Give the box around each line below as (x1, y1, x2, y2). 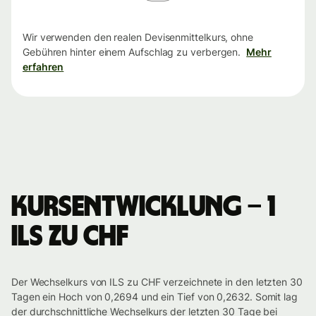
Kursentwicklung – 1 (11, 193, 275, 222)
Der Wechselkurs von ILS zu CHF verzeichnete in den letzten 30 (11, 276, 303, 288)
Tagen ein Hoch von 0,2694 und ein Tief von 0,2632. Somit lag (11, 291, 298, 303)
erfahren (23, 61, 64, 73)
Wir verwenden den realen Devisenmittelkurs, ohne (23, 31, 253, 44)
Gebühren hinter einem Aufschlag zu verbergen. (23, 46, 241, 59)
